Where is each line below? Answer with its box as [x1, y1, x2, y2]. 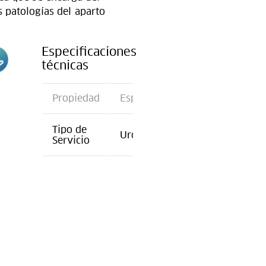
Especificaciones [41, 43, 137, 59]
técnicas [41, 57, 88, 73]
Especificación [119, 91, 186, 104]
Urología [119, 128, 160, 141]
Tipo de [52, 123, 87, 136]
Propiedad [52, 91, 100, 104]
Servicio [52, 134, 90, 147]
